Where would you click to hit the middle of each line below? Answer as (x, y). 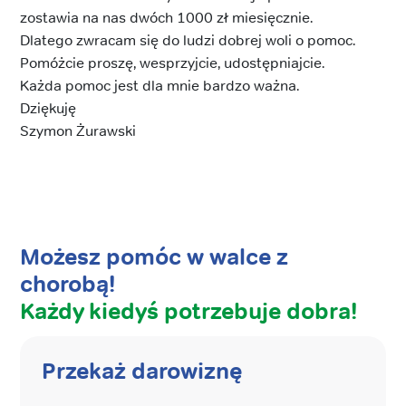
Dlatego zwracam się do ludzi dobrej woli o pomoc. (188, 40)
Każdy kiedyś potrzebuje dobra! (188, 311)
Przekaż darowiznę (142, 372)
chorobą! (68, 284)
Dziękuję (48, 108)
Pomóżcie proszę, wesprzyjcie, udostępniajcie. (172, 63)
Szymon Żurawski (78, 130)
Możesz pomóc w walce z (154, 256)
